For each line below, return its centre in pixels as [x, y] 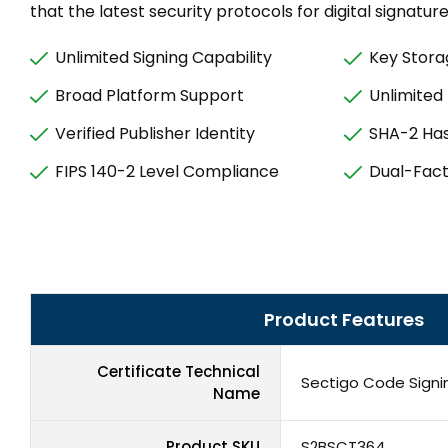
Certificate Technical [178, 372]
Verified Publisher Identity [155, 133]
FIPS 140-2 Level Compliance [167, 171]
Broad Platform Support [149, 95]
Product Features [343, 320]
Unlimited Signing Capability [163, 57]
